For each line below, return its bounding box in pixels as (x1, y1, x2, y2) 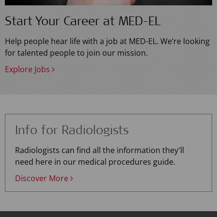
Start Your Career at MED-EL (5, 16, 160, 29)
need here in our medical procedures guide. (15, 156, 175, 168)
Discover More (15, 173, 70, 184)
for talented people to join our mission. (5, 47, 148, 59)
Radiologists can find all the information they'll (15, 145, 184, 156)
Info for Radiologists (15, 125, 129, 138)
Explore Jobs (5, 64, 52, 75)
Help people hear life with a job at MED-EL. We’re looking (5, 36, 210, 47)
